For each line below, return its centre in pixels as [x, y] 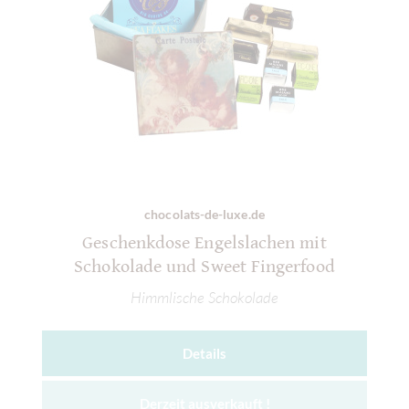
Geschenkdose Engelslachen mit [204, 244]
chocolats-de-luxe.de [204, 215]
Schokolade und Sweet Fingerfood [204, 267]
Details [204, 353]
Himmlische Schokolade [204, 297]
